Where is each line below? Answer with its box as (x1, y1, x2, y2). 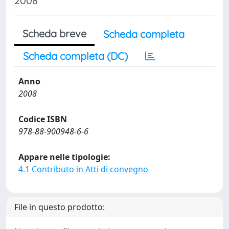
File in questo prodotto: (14, 201, 105, 213)
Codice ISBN (18, 113, 67, 125)
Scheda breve (22, 27, 86, 40)
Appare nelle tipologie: (18, 151, 110, 163)
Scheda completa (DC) (23, 50, 128, 62)
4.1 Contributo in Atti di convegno (18, 164, 148, 175)
